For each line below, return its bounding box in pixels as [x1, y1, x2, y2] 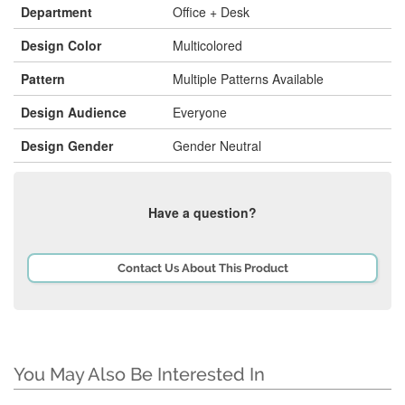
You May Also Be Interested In [14, 363, 265, 385]
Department [21, 3, 92, 21]
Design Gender [21, 137, 113, 155]
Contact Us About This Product [117, 261, 288, 275]
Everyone [173, 103, 227, 121]
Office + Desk [173, 3, 250, 21]
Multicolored [173, 36, 242, 54]
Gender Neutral [173, 137, 261, 155]
